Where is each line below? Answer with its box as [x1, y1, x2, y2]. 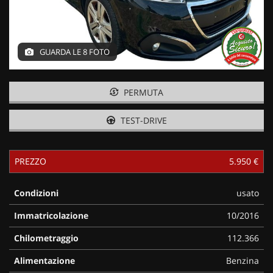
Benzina [226, 254, 259, 266]
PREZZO [15, 155, 46, 167]
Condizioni [14, 186, 58, 199]
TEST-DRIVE [118, 114, 167, 126]
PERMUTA [121, 86, 163, 98]
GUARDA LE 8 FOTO [38, 46, 110, 57]
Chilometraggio [14, 232, 79, 244]
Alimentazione [14, 254, 75, 266]
